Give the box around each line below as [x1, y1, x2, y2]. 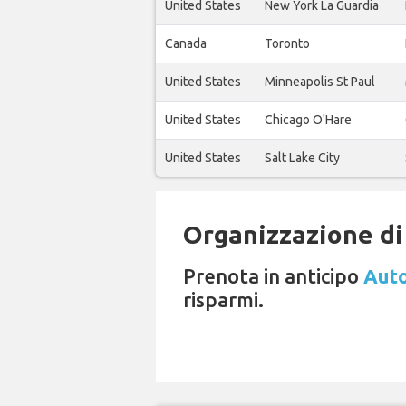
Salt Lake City [265, 150, 340, 165]
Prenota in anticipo [183, 265, 363, 287]
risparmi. [183, 288, 264, 311]
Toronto [265, 36, 310, 51]
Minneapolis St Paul [265, 74, 375, 89]
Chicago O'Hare [265, 112, 352, 127]
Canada [165, 36, 207, 51]
